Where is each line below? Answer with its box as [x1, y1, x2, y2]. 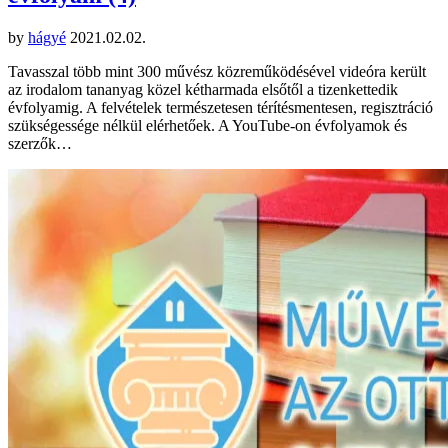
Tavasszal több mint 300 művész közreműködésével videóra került [8, 63, 426, 81]
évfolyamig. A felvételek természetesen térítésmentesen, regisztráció [8, 99, 433, 117]
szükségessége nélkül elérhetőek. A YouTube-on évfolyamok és [8, 117, 407, 135]
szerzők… [8, 135, 72, 153]
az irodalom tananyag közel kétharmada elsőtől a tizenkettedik [8, 81, 398, 99]
